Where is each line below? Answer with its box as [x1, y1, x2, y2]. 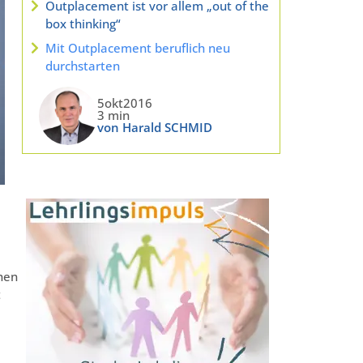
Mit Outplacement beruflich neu [45, 39, 230, 56]
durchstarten [45, 57, 120, 74]
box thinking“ [45, 15, 121, 32]
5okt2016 [96, 95, 152, 112]
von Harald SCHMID [96, 119, 212, 136]
